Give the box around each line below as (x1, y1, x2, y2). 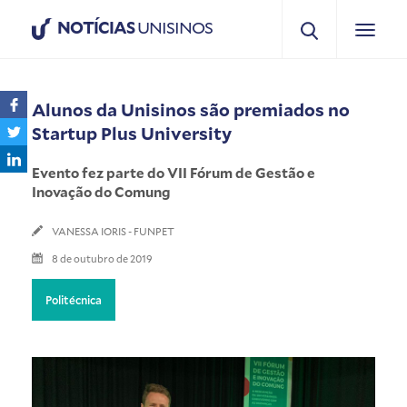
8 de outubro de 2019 (52, 251, 153, 265)
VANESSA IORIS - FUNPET (52, 223, 174, 238)
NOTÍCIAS (57, 16, 134, 38)
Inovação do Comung (32, 182, 171, 201)
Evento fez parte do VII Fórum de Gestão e (32, 163, 315, 182)
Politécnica (45, 292, 102, 307)
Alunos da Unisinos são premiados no (32, 97, 350, 121)
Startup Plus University (32, 121, 232, 144)
